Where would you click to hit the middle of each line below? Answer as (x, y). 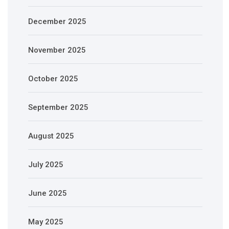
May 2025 (46, 222)
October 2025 (53, 79)
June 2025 (48, 193)
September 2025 (58, 108)
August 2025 (51, 136)
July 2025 (46, 165)
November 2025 (57, 50)
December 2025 (57, 22)
